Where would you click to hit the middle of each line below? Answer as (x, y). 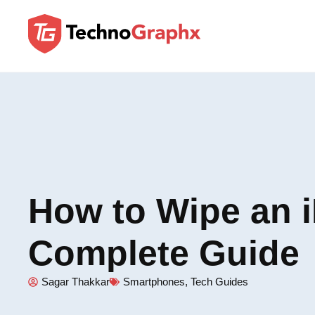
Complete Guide (164, 253)
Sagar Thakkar (76, 281)
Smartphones (154, 281)
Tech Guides (220, 281)
